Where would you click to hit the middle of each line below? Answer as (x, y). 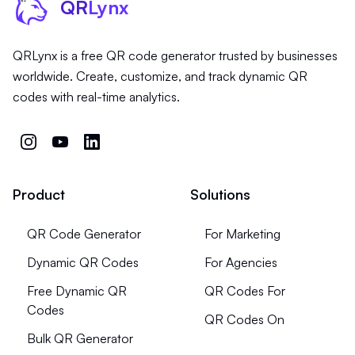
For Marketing (242, 233)
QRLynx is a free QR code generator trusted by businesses (175, 55)
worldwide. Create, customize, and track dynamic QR (160, 76)
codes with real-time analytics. (96, 96)
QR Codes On (244, 319)
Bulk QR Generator (80, 338)
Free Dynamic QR (76, 290)
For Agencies (241, 262)
